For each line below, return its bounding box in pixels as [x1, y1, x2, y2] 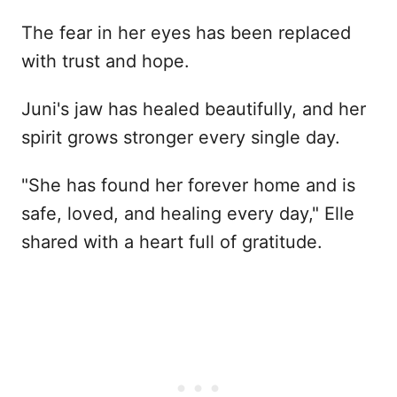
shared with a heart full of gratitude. [21, 230, 323, 253]
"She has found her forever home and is [21, 174, 355, 196]
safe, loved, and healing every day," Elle [21, 202, 354, 224]
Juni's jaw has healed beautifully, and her [21, 97, 366, 120]
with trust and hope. [21, 50, 190, 72]
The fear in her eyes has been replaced [21, 21, 351, 43]
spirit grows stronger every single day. [21, 126, 340, 148]
